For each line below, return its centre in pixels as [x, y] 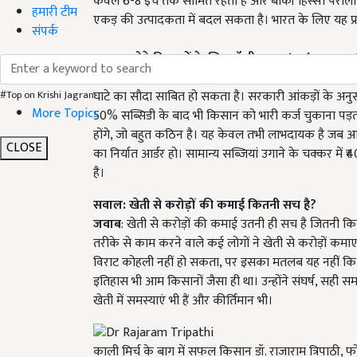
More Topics [65, 113]
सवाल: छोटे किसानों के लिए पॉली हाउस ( [192, 58]
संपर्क [45, 31]
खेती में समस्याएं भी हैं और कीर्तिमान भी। [183, 300]
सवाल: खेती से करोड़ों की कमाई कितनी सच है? [205, 205]
